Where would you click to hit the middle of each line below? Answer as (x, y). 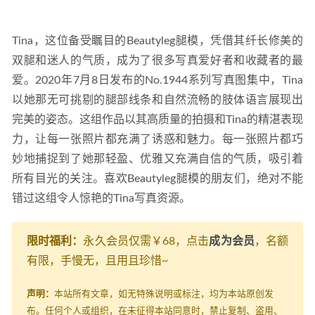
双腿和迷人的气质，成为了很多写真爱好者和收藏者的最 (157, 61)
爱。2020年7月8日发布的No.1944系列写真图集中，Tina (157, 81)
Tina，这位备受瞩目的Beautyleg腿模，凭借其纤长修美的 (157, 41)
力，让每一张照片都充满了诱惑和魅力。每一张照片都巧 (157, 140)
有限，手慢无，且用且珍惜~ (97, 261)
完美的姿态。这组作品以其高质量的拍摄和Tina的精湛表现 (157, 120)
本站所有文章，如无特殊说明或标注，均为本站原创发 (164, 294)
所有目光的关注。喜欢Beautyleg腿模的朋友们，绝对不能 (157, 179)
